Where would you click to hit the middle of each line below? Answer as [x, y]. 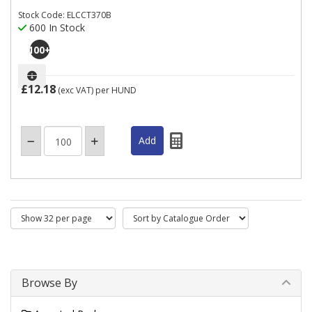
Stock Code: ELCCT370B [65, 15]
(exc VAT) [76, 90]
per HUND [116, 90]
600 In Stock [56, 28]
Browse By [49, 283]
